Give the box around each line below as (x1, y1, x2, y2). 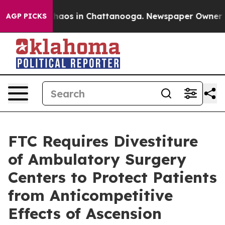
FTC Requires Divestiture (8, 132, 198, 151)
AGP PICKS (6, 12, 47, 21)
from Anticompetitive (8, 186, 173, 205)
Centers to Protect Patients (8, 168, 217, 187)
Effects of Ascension (8, 204, 162, 223)
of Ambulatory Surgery (8, 150, 186, 169)
